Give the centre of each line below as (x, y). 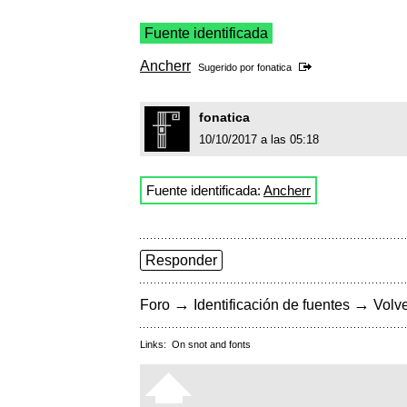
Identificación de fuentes (272, 305)
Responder (181, 261)
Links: (156, 345)
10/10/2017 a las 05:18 (259, 140)
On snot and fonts (211, 345)
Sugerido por (228, 68)
